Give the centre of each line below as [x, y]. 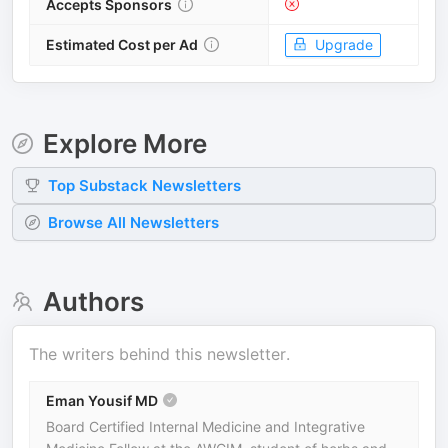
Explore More [124, 143]
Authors [93, 301]
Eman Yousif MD [102, 400]
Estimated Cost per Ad [122, 44]
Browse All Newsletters [133, 222]
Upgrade [344, 44]
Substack [113, 185]
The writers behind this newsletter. [159, 353]
